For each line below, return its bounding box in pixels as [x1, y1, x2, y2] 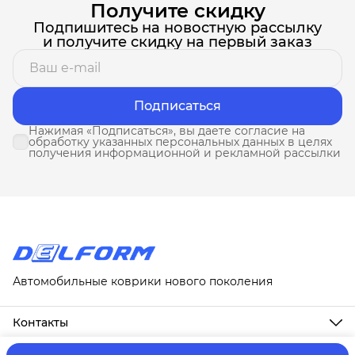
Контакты [13, 315, 68, 330]
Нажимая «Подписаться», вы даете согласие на [29, 123, 305, 138]
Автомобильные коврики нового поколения [13, 274, 273, 288]
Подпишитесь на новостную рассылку [33, 18, 322, 36]
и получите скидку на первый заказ [43, 32, 312, 51]
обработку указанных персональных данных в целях [29, 134, 332, 149]
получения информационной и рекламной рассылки [29, 145, 341, 160]
